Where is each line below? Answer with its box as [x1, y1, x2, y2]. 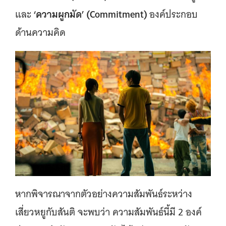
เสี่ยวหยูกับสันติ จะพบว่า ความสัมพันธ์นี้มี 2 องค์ [15, 203, 202, 220]
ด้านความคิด [15, 24, 66, 41]
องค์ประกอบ [149, 6, 198, 23]
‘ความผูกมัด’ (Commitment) [31, 6, 149, 23]
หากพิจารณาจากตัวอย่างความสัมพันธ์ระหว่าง [15, 185, 192, 202]
